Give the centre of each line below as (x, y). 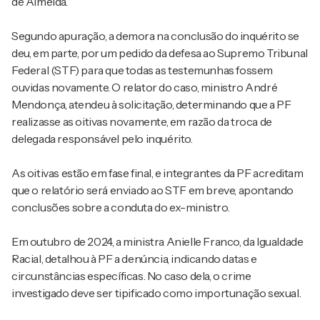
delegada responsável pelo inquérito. (102, 139)
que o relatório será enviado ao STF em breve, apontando (153, 190)
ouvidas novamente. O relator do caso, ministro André (145, 87)
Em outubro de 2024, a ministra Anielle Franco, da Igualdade (157, 242)
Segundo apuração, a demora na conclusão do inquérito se (156, 36)
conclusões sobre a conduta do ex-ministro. (121, 207)
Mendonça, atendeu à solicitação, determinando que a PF (151, 105)
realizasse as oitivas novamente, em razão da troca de (142, 122)
